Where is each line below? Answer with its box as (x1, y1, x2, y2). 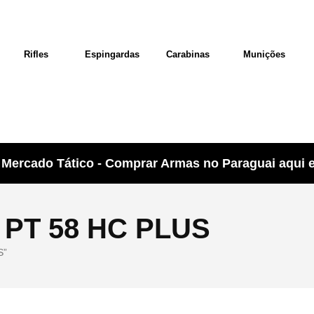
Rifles (23, 49, 48, 60)
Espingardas (84, 49, 139, 60)
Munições (243, 49, 285, 60)
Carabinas (166, 49, 210, 60)
